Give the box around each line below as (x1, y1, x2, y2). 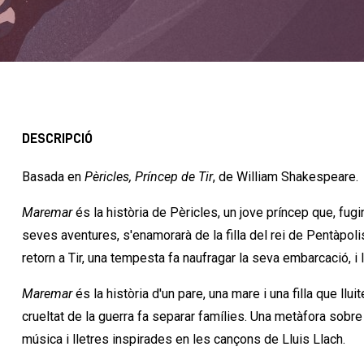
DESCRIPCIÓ (22, 131, 93, 146)
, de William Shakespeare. (213, 169, 359, 185)
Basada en (22, 169, 85, 185)
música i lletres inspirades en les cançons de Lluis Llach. (22, 331, 346, 348)
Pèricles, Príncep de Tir (84, 169, 214, 185)
